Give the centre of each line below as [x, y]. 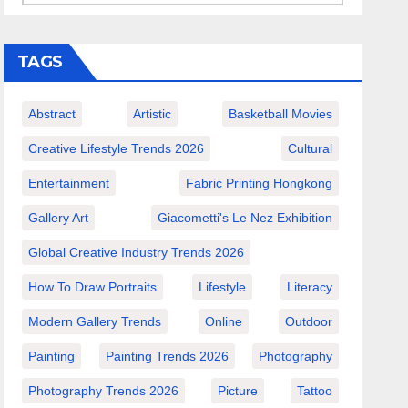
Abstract [52, 113]
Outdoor [308, 321]
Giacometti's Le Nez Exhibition [245, 217]
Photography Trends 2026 [104, 390]
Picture [238, 390]
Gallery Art [59, 217]
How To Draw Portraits [93, 286]
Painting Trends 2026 [167, 356]
